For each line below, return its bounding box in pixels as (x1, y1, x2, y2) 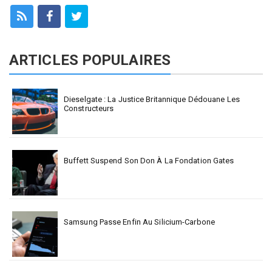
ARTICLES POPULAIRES (9, 52, 171, 69)
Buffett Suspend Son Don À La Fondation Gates (64, 156, 234, 165)
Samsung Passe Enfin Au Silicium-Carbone (64, 217, 215, 226)
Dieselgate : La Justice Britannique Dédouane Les (64, 95, 240, 104)
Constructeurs (64, 104, 114, 113)
